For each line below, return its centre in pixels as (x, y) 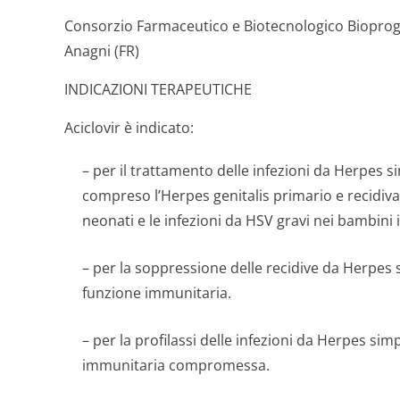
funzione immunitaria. (157, 293)
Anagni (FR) (102, 51)
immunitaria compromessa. (176, 365)
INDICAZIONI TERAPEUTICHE (158, 89)
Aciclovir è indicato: (129, 128)
